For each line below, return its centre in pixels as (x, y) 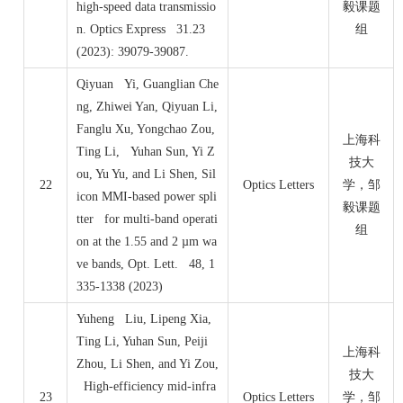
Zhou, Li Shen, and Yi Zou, (148, 364)
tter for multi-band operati (147, 219)
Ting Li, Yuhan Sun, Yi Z (146, 152)
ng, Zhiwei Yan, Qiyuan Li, (147, 107)
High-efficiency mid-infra (146, 387)
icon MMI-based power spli (147, 197)
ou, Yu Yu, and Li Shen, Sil (146, 175)
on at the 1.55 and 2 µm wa (147, 242)
